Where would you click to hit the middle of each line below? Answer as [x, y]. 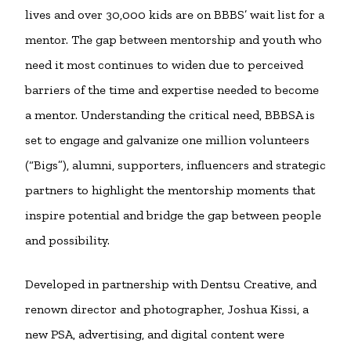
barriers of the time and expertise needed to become [172, 90]
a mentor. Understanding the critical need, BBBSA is [170, 115]
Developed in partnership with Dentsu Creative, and [171, 284]
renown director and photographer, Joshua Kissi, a [167, 309]
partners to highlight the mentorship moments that [170, 190]
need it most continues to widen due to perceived [164, 65]
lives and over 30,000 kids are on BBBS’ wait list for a [175, 14]
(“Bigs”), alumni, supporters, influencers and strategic [175, 165]
